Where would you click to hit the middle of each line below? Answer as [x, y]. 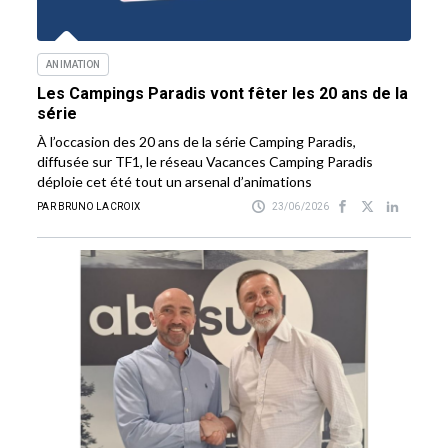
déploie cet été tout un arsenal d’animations [175, 181]
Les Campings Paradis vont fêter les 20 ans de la [223, 93]
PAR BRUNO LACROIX [89, 206]
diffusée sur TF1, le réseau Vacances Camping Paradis [205, 161]
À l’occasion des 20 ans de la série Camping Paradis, [197, 141]
